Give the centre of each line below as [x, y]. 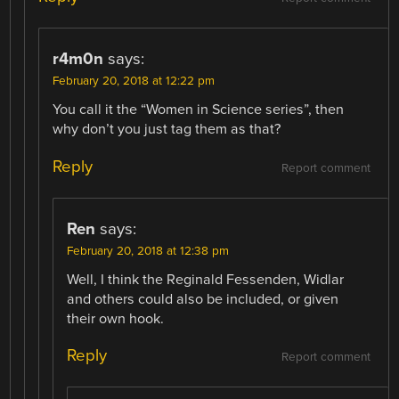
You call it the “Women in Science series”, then [199, 110]
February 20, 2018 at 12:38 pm [148, 251]
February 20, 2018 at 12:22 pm [134, 81]
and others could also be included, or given [203, 299]
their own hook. [116, 318]
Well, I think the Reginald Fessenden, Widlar [206, 279]
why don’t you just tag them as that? [167, 130]
